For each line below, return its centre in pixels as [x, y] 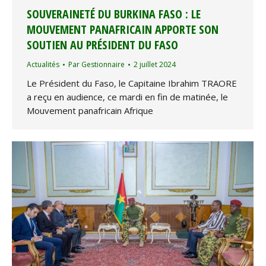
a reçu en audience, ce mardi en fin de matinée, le [127, 97]
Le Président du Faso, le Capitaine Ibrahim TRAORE [132, 83]
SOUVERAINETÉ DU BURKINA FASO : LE [114, 14]
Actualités [43, 65]
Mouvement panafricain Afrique [90, 111]
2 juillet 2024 [155, 65]
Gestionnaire [103, 65]
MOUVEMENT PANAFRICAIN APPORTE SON [123, 30]
